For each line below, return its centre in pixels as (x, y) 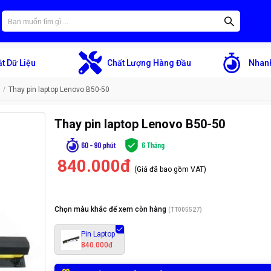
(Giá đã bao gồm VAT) (170, 169)
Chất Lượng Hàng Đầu (149, 63)
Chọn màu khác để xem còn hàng (110, 209)
